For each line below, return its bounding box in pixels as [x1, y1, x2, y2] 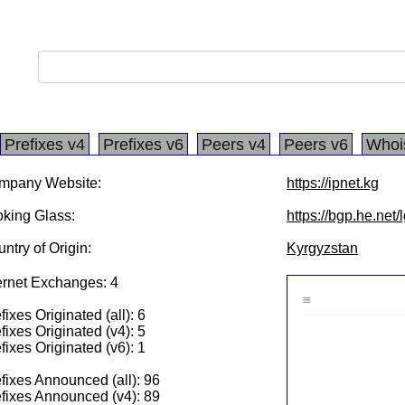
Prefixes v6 [103, 136, 184, 154]
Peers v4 [202, 136, 266, 154]
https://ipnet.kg [287, 175, 379, 191]
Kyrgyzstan [287, 240, 358, 256]
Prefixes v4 [5, 136, 85, 154]
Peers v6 [284, 136, 348, 154]
